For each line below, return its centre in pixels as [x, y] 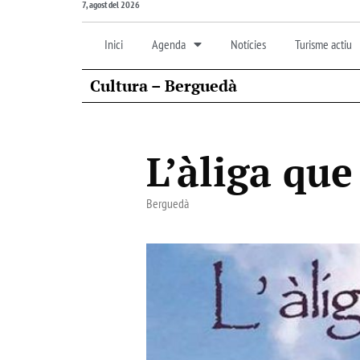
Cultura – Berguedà [164, 85]
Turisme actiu [323, 44]
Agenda [169, 44]
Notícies [248, 44]
